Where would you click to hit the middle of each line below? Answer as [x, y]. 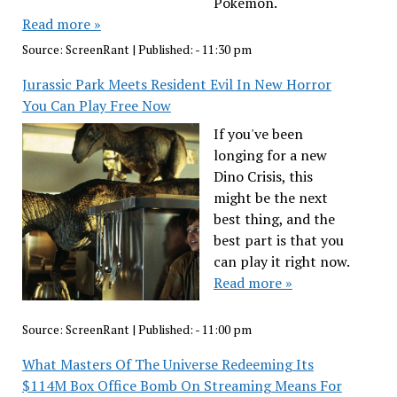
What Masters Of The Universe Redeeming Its [167, 364]
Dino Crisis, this [263, 176]
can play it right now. [281, 261]
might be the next [270, 197]
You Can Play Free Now [96, 105]
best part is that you [278, 240]
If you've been [258, 133]
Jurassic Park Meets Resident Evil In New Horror [176, 84]
